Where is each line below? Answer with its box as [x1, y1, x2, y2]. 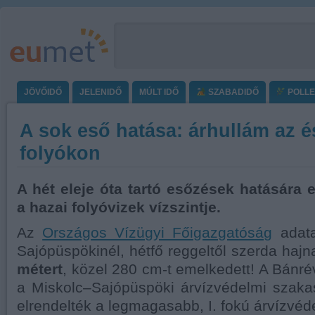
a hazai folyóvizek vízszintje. [17, 199, 221, 216]
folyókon [20, 142, 101, 164]
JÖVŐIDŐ [24, 87, 62, 97]
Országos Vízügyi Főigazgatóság [42, 224, 273, 241]
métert [17, 261, 63, 278]
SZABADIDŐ [205, 87, 259, 97]
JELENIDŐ [79, 87, 122, 97]
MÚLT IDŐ [139, 87, 179, 97]
